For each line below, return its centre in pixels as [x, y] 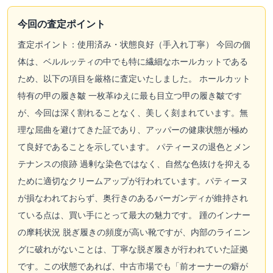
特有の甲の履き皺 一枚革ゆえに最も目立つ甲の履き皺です [130, 95]
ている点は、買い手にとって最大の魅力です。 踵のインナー [134, 214]
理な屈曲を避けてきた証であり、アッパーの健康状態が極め [133, 129]
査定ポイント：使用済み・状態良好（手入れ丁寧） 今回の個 [134, 44]
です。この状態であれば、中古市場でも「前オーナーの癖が [133, 266]
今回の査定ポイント [62, 23]
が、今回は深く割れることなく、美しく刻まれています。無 [133, 112]
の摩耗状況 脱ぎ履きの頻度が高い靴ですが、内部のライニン [134, 232]
